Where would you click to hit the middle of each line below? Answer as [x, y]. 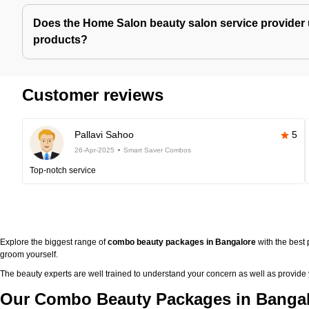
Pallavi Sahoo [104, 134]
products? [60, 40]
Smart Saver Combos [157, 150]
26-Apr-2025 [94, 150]
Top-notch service [63, 170]
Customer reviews [93, 95]
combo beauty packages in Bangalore [182, 242]
